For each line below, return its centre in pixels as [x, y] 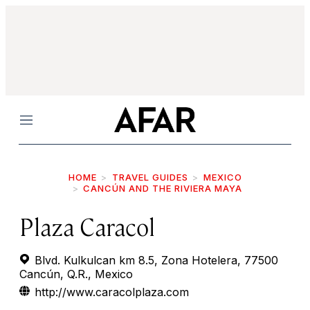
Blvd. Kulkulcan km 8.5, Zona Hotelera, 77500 [155, 260]
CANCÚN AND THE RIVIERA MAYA [163, 188]
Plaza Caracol [87, 226]
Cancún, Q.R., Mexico [76, 274]
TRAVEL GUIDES [150, 177]
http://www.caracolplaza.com [112, 292]
